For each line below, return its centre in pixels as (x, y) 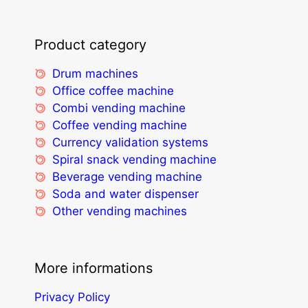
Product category (90, 44)
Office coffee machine (113, 90)
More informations (93, 268)
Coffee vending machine (120, 125)
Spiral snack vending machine (135, 159)
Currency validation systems (131, 142)
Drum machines (96, 73)
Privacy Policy (72, 297)
